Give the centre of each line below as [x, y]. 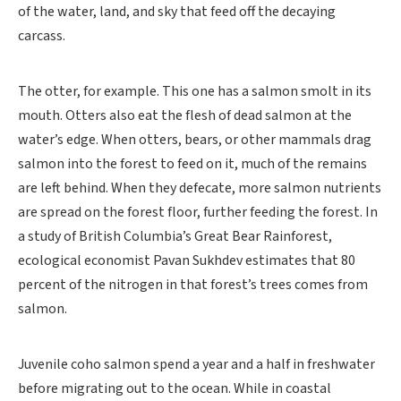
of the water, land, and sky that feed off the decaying [177, 12]
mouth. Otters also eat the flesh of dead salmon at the [185, 115]
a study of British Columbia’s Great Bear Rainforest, [175, 236]
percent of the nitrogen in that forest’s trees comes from [193, 285]
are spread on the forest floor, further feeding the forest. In [198, 212]
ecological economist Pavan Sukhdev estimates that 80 [187, 260]
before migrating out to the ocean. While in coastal [175, 388]
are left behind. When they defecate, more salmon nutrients [200, 188]
